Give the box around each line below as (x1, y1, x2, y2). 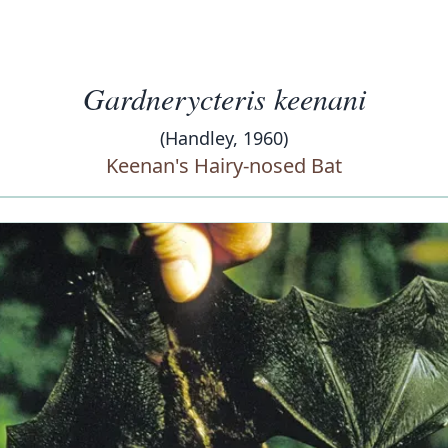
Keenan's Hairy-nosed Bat (106, 152, 342, 179)
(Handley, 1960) (160, 126, 288, 150)
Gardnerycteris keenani (82, 78, 366, 118)
